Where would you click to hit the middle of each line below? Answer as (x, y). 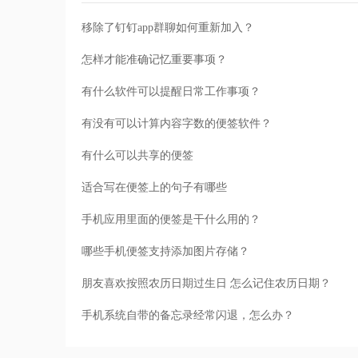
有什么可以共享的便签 (137, 156)
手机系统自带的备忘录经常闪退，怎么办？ (188, 316)
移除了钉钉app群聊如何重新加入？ (168, 28)
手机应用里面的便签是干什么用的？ (171, 220)
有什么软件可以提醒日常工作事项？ (171, 92)
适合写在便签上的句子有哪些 (154, 188)
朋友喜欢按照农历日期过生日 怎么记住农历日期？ (206, 284)
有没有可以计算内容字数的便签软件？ (177, 124)
